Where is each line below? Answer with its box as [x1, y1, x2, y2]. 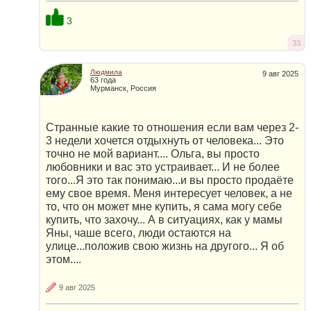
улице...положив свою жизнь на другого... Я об [46, 239, 284, 252]
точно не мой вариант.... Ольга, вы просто [46, 147, 260, 160]
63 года [90, 75, 116, 84]
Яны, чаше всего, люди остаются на [46, 226, 231, 239]
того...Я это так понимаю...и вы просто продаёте [46, 174, 294, 186]
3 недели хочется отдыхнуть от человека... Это [46, 134, 284, 146]
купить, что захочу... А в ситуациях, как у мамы [46, 213, 283, 226]
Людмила [90, 67, 122, 76]
